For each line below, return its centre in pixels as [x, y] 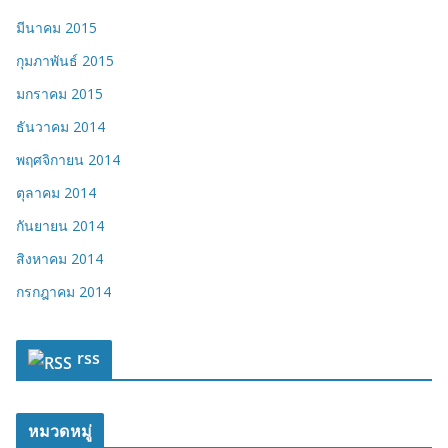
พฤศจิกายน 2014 [68, 160]
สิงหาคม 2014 [59, 259]
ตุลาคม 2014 [56, 193]
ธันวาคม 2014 [60, 127]
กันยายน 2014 [60, 226]
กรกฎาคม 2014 [63, 292]
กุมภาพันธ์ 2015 [65, 61]
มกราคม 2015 [59, 94]
